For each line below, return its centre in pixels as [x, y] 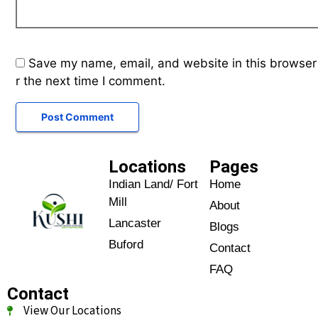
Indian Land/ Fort [153, 184]
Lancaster [135, 223]
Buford [126, 244]
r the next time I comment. [91, 81]
